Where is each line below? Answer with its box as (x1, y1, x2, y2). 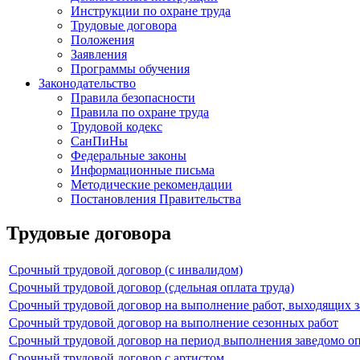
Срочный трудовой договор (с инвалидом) (9, 262, 243, 276)
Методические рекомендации (71, 177, 232, 191)
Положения (71, 32, 134, 47)
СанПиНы (71, 133, 128, 148)
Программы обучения (71, 61, 190, 76)
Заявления (71, 47, 127, 61)
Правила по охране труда (71, 104, 209, 119)
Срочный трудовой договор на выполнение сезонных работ (9, 315, 338, 329)
